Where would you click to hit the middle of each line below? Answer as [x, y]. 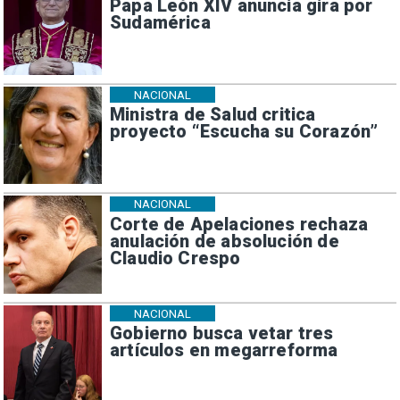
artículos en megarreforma [224, 351]
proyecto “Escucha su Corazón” [244, 132]
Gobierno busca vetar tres [221, 334]
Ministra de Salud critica [212, 115]
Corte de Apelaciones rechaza [239, 224]
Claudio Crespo [175, 258]
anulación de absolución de [224, 241]
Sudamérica [160, 22]
